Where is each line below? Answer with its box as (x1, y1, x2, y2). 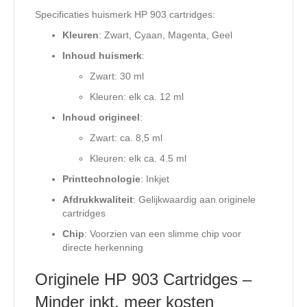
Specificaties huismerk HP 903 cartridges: (35, 9, 215, 21)
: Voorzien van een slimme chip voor (84, 228, 241, 240)
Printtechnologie (62, 173, 140, 185)
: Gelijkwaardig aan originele (133, 194, 256, 206)
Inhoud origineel (62, 112, 140, 123)
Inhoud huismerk (62, 50, 142, 62)
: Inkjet (140, 173, 169, 185)
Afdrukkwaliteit (62, 194, 133, 206)
